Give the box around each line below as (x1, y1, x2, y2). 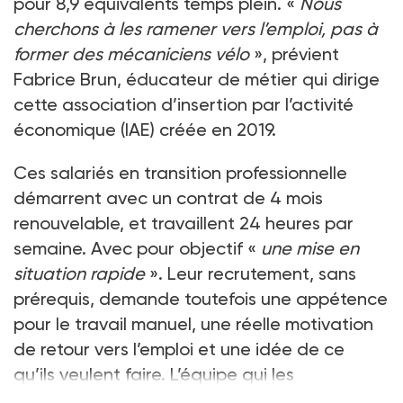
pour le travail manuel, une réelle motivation (13, 312, 373, 335)
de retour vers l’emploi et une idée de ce (13, 337, 345, 360)
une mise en (261, 237, 359, 259)
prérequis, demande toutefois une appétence (13, 287, 388, 309)
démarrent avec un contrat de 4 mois (13, 186, 323, 209)
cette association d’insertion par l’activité (13, 93, 354, 115)
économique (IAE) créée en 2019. (13, 118, 276, 140)
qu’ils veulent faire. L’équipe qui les (13, 363, 294, 385)
